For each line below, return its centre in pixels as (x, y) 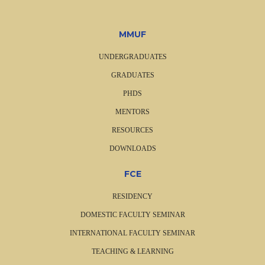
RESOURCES (132, 130)
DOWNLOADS (132, 149)
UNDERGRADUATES (132, 57)
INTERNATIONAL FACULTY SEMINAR (132, 233)
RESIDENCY (132, 197)
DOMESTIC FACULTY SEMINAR (132, 215)
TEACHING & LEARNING (132, 252)
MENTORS (132, 112)
